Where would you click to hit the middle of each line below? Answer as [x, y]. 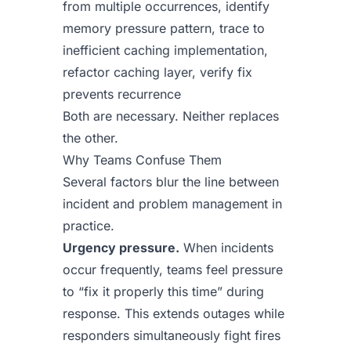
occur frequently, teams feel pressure [173, 270]
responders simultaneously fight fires [172, 335]
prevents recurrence [122, 94]
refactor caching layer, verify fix [157, 72]
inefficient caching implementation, [165, 50]
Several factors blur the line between [171, 182]
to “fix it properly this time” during [163, 291]
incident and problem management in [172, 204]
